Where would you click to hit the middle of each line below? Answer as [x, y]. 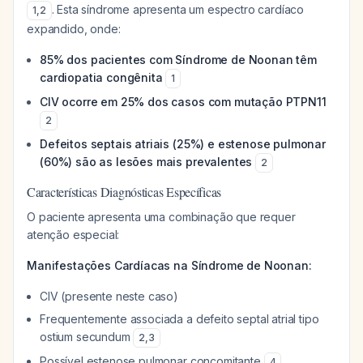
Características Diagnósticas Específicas [124, 192]
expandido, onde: [74, 29]
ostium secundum [87, 337]
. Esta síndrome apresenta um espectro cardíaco [178, 9]
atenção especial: [73, 235]
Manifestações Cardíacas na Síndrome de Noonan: [169, 265]
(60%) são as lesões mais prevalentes [146, 162]
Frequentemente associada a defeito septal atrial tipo [179, 319]
